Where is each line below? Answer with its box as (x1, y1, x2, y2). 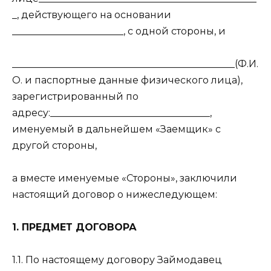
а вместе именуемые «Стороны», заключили (12, 172, 237, 184)
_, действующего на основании (12, 8, 171, 21)
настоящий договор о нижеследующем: (12, 188, 217, 200)
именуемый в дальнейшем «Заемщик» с (12, 123, 221, 135)
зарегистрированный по (12, 90, 139, 102)
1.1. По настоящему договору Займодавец (12, 254, 222, 266)
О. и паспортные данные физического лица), (12, 74, 243, 86)
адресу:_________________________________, (12, 106, 212, 119)
